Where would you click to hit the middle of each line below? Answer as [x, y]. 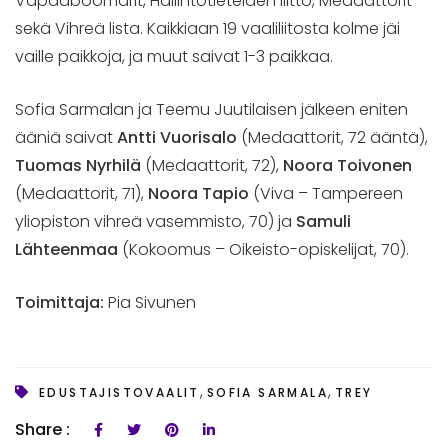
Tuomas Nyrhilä [80, 165]
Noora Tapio [198, 193]
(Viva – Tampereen [326, 193]
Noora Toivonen [347, 165]
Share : [44, 429]
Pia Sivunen [150, 302]
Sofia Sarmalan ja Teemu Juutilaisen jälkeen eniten [211, 109]
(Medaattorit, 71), [81, 193]
